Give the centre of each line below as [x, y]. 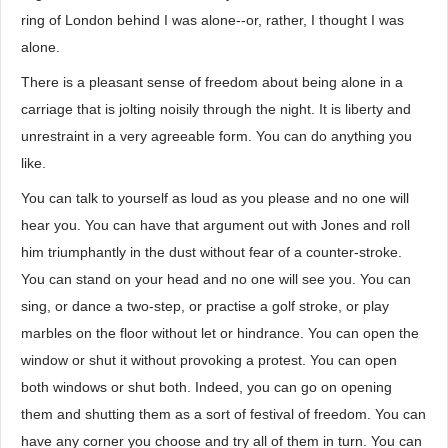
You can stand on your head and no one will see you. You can [216, 279]
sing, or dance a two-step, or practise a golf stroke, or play [205, 306]
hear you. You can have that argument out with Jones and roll [215, 225]
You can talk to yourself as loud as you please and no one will [215, 198]
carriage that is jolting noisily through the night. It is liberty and [216, 109]
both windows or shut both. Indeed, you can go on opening [206, 387]
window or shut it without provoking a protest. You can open [209, 360]
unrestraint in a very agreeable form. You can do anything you [216, 136]
